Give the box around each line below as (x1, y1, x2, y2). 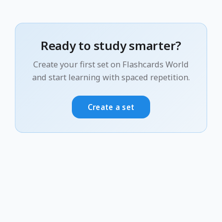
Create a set (87, 102, 135, 112)
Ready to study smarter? (40, 37, 182, 54)
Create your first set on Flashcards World (33, 59, 189, 70)
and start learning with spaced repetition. (32, 72, 190, 83)
